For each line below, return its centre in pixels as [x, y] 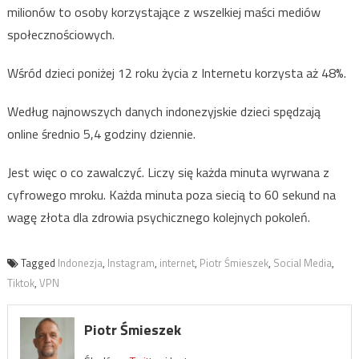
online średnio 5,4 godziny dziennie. [101, 134]
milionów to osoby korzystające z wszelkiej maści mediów [163, 12]
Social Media [302, 263]
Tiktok [20, 283]
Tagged [39, 263]
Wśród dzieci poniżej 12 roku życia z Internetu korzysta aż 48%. [176, 73]
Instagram [131, 263]
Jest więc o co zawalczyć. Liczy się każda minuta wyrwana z [168, 173]
